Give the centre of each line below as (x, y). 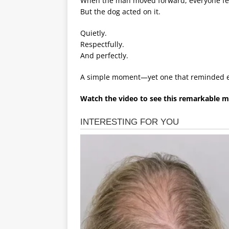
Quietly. (94, 33)
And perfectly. (104, 56)
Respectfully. (102, 44)
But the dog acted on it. (120, 12)
